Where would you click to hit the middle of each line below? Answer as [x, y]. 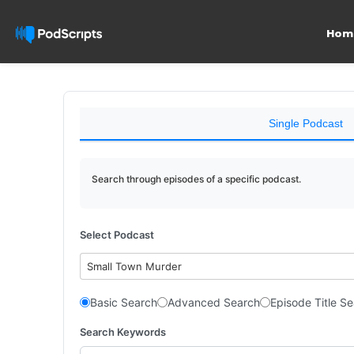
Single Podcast [305, 123]
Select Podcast [117, 235]
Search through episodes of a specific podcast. [196, 179]
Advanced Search [214, 302]
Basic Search [124, 302]
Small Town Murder [135, 266]
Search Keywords [123, 331]
